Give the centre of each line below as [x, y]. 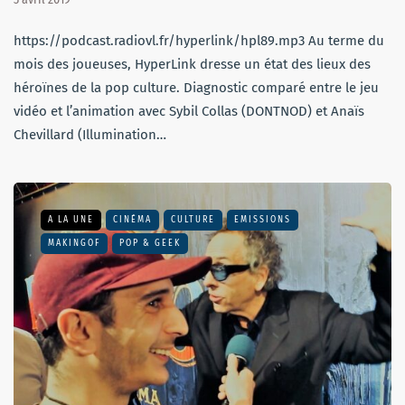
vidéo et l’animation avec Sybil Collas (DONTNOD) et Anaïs [189, 112]
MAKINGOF [74, 244]
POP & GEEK [150, 244]
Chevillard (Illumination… [90, 135]
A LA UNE [71, 220]
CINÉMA [132, 220]
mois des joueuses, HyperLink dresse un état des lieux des [192, 65]
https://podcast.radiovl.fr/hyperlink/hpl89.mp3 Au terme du [199, 41]
